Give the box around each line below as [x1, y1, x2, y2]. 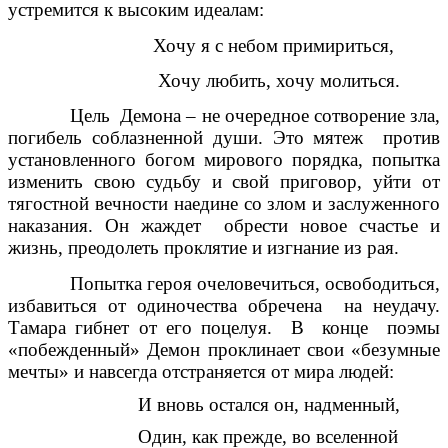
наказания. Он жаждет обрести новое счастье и [8, 215, 440, 237]
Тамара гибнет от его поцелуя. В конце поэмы [8, 316, 440, 338]
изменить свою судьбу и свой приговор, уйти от [8, 171, 440, 193]
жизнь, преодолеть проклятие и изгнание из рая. [8, 237, 399, 259]
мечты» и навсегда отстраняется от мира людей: [8, 360, 394, 382]
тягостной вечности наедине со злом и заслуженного [8, 193, 440, 215]
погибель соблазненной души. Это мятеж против [8, 127, 440, 149]
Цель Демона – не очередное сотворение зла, [8, 105, 440, 127]
